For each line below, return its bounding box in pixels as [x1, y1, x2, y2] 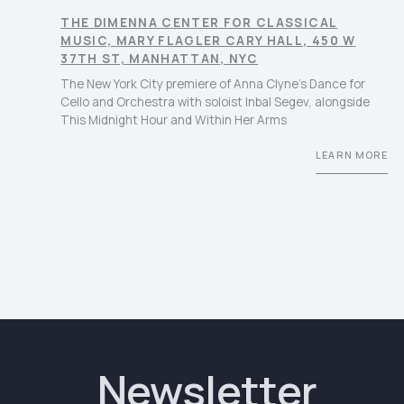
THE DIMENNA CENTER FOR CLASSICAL [60, 14, 338, 32]
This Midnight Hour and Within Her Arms [60, 112, 288, 129]
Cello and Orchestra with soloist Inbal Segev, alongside [60, 94, 371, 111]
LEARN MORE [316, 148, 389, 161]
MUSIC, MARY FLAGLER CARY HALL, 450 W [60, 32, 356, 50]
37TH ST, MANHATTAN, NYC [60, 50, 259, 68]
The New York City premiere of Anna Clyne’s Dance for [60, 76, 366, 93]
